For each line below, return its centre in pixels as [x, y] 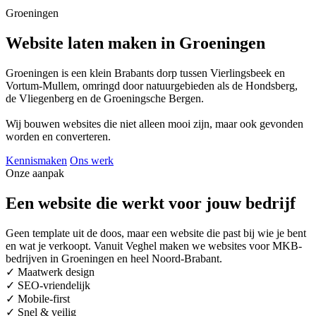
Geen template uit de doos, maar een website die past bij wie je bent [156, 233]
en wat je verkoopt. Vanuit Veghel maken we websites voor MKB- [154, 245]
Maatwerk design [56, 272]
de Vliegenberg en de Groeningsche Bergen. [105, 98]
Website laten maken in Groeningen [135, 43]
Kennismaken [36, 160]
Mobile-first [44, 298]
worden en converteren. [58, 136]
